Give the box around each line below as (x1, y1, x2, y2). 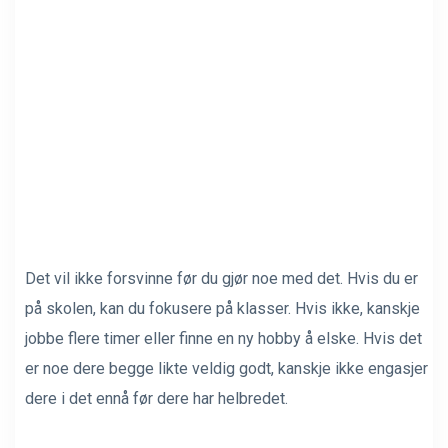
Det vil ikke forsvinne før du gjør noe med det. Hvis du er (25, 268, 418, 288)
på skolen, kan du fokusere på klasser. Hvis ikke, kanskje (25, 298, 420, 318)
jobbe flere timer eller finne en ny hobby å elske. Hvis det (25, 328, 422, 348)
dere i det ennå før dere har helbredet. (25, 388, 288, 408)
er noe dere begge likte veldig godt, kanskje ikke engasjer (25, 358, 428, 378)
